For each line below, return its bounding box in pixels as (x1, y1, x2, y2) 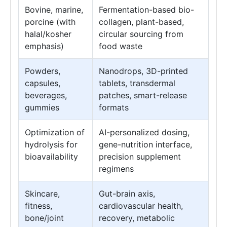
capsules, (25, 78, 60, 88)
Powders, (25, 66, 60, 76)
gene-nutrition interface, (99, 139, 192, 149)
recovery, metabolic (99, 213, 175, 223)
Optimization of (25, 127, 85, 137)
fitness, (25, 201, 52, 211)
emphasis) (25, 41, 64, 51)
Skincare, (25, 188, 60, 199)
